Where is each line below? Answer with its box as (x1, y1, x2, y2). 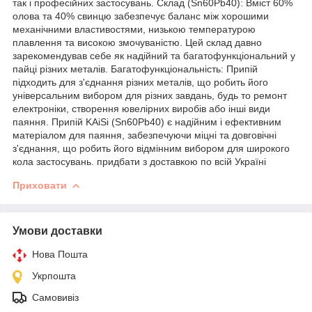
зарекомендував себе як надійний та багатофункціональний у (13, 49, 295, 61)
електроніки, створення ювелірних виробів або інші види (13, 102, 270, 114)
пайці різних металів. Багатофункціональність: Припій (13, 63, 258, 75)
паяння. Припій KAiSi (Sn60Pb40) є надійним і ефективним (13, 116, 281, 127)
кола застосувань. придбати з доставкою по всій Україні (13, 155, 266, 167)
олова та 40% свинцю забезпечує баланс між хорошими (13, 10, 269, 22)
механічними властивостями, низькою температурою (13, 23, 256, 35)
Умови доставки (13, 224, 102, 237)
